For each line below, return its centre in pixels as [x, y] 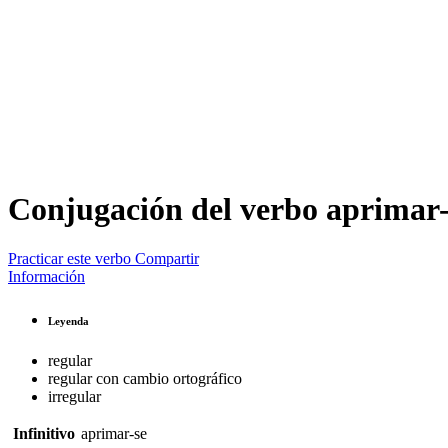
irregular [74, 396]
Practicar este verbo [69, 258]
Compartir [167, 258]
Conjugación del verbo [167, 209]
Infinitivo [44, 433]
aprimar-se [114, 433]
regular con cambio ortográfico [145, 378]
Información [46, 276]
